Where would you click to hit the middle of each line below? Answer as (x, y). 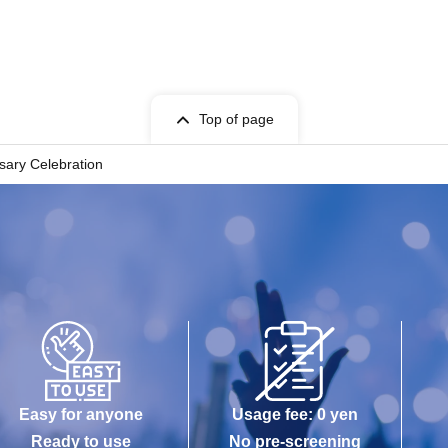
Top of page (236, 119)
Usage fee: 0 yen (295, 414)
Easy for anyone (81, 414)
